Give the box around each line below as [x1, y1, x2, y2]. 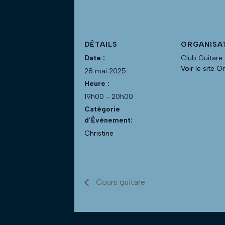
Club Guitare [181, 53, 222, 62]
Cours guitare [94, 177, 145, 187]
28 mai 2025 [84, 66, 126, 75]
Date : [84, 53, 105, 62]
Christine [84, 129, 114, 138]
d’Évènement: [84, 116, 133, 125]
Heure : [84, 79, 109, 88]
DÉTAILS [84, 40, 118, 49]
